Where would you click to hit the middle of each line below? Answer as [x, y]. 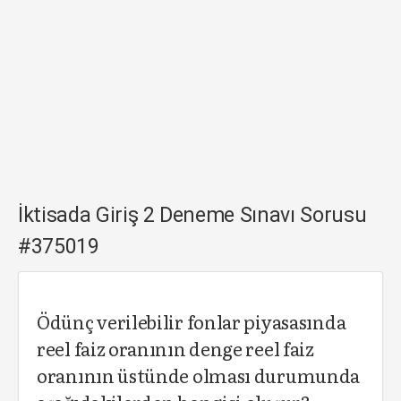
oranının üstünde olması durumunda [199, 375]
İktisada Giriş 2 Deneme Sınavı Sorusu [192, 215]
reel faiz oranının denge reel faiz [175, 348]
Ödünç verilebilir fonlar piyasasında [192, 321]
